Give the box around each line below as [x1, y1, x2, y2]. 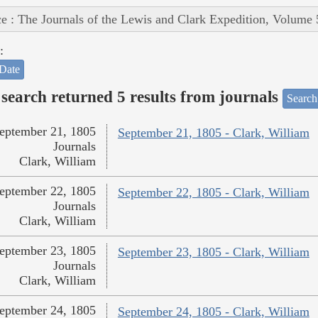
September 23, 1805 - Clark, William [117, 245, 309, 260]
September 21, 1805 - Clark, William [117, 126, 309, 141]
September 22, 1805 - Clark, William [117, 185, 309, 200]
